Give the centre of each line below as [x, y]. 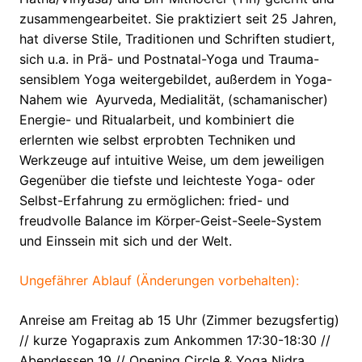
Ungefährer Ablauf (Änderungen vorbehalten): [159, 281]
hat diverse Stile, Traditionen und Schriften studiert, [177, 39]
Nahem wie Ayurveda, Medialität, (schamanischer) [174, 100]
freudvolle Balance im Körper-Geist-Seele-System [170, 221]
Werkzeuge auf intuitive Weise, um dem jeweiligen [172, 160]
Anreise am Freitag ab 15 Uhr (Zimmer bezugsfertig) [179, 320]
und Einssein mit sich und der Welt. [126, 241]
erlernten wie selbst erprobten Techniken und [158, 140]
